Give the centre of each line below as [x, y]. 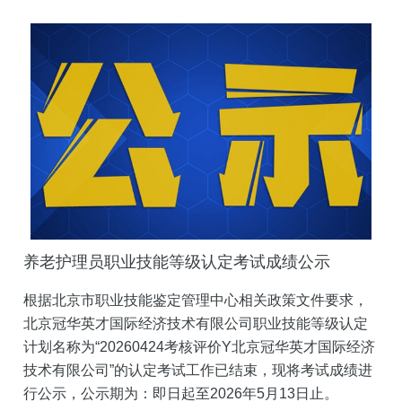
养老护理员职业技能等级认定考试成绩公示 [177, 262]
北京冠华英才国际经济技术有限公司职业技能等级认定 [196, 324]
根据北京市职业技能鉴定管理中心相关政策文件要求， [196, 301]
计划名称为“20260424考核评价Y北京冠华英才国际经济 [199, 347]
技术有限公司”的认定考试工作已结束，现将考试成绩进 [198, 371]
